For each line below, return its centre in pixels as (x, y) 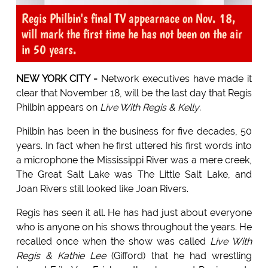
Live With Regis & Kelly (149, 107)
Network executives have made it (175, 78)
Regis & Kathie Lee (61, 255)
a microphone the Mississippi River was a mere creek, (134, 160)
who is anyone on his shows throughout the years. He (134, 227)
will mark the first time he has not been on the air (132, 33)
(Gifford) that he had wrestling (179, 255)
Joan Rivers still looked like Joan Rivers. (102, 188)
